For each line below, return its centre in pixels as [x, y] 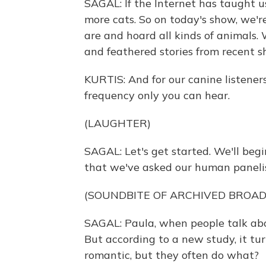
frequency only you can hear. [157, 95]
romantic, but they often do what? [172, 255]
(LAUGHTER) [118, 123]
